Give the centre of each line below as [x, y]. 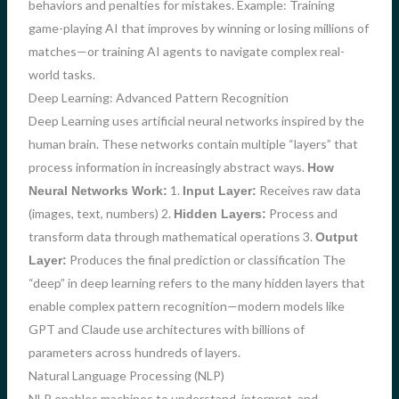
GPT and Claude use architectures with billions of [166, 330]
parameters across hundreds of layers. [134, 353]
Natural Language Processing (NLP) [126, 376]
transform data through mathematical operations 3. [171, 237]
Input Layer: [219, 191]
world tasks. [61, 75]
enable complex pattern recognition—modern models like [186, 306]
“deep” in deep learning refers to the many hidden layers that [196, 283]
